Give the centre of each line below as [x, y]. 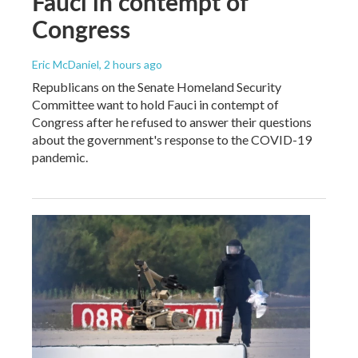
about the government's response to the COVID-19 [172, 139]
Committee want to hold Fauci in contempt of [155, 104]
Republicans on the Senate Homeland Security [157, 86]
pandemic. [60, 157]
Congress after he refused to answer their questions [172, 121]
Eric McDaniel [66, 64]
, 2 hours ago [131, 64]
